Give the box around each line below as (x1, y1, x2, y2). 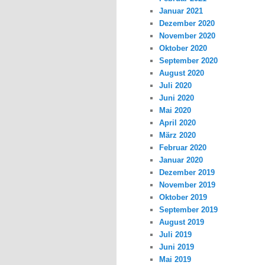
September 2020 (159, 56, 218, 66)
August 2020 (159, 69, 205, 78)
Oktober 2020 (159, 44, 208, 53)
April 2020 (159, 118, 196, 128)
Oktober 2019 (159, 193, 208, 202)
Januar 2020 (159, 156, 203, 165)
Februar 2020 (159, 143, 207, 153)
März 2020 (159, 131, 196, 140)
